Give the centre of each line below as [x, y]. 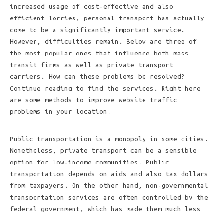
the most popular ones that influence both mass [99, 53]
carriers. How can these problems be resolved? [97, 77]
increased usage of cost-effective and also [91, 7]
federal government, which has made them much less [105, 209]
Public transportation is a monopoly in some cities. [109, 139]
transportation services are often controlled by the [109, 197]
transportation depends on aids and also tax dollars [109, 174]
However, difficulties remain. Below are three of [103, 42]
